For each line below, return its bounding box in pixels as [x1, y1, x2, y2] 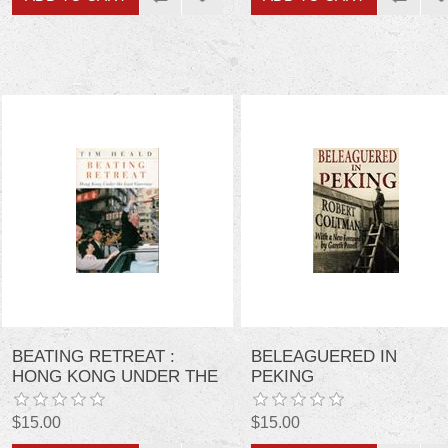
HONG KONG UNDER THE [12, 366, 219, 386]
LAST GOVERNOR [12, 386, 156, 406]
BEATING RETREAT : [12, 346, 176, 366]
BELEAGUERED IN [250, 346, 397, 366]
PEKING [250, 366, 314, 386]
